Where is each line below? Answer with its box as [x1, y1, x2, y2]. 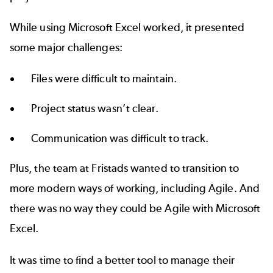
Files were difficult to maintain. [31, 72, 177, 86]
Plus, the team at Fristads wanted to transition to [10, 161, 239, 175]
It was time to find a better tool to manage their [10, 253, 235, 267]
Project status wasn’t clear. [31, 102, 159, 116]
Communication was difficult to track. [31, 132, 209, 146]
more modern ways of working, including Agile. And [10, 182, 260, 196]
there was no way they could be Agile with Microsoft [10, 202, 261, 216]
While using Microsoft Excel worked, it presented [10, 20, 244, 34]
